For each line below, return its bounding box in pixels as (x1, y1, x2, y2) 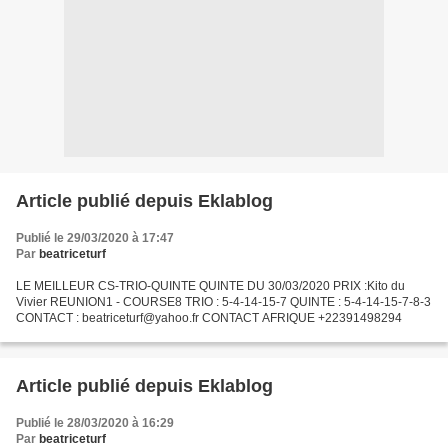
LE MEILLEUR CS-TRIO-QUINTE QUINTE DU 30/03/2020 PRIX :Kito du (16, 279, 405, 293)
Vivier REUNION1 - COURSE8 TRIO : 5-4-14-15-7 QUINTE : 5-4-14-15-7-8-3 (16, 295, 431, 309)
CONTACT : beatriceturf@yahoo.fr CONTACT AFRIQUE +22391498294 (16, 311, 402, 325)
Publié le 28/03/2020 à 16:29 (16, 416, 174, 430)
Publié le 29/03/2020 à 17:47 (16, 231, 174, 245)
